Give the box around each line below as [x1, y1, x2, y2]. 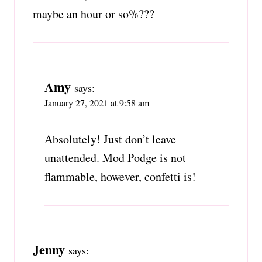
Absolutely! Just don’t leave [44, 130, 176, 147]
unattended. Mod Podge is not [44, 149, 186, 166]
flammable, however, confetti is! [44, 168, 196, 184]
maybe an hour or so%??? [33, 5, 154, 22]
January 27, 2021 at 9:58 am [44, 96, 149, 109]
